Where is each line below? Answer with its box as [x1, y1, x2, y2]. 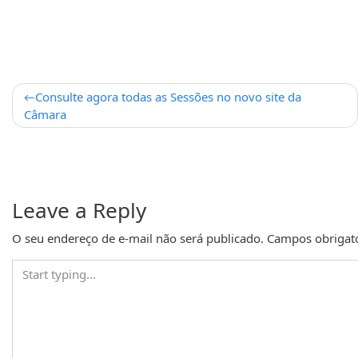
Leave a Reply [12, 196, 146, 225]
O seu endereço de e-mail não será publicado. [12, 230, 264, 247]
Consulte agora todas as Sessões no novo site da [35, 88, 301, 105]
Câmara [24, 105, 66, 122]
